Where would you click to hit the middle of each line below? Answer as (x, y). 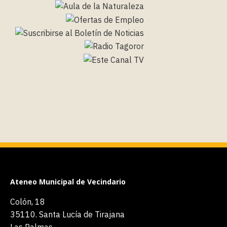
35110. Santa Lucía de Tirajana (67, 214)
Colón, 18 (28, 201)
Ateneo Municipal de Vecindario (68, 181)
